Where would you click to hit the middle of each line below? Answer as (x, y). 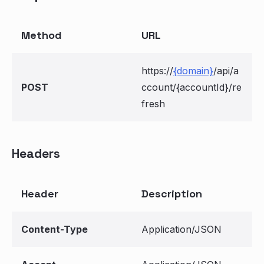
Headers (36, 154)
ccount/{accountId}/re (192, 87)
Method (42, 35)
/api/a (226, 71)
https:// (157, 71)
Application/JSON (181, 229)
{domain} (193, 71)
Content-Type (55, 229)
